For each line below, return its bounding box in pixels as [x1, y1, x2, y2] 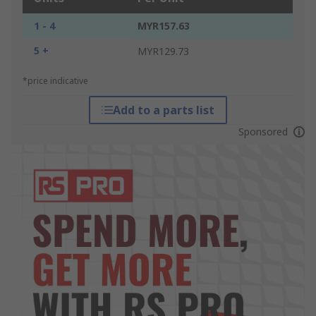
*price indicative [23, 75, 88, 87]
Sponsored [238, 125, 288, 139]
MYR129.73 [138, 44, 189, 59]
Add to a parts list [112, 102, 214, 119]
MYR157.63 [138, 19, 190, 33]
